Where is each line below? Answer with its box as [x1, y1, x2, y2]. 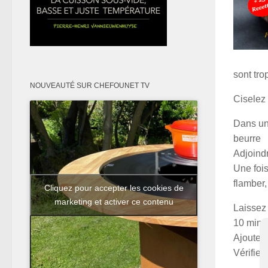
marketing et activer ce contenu [54, 196, 173, 206]
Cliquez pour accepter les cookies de [44, 182, 184, 193]
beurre [233, 133, 261, 144]
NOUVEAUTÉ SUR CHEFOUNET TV [30, 81, 150, 90]
